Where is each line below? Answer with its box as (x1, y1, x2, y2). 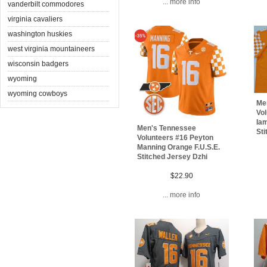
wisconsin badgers (8, 59, 69, 68)
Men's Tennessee (137, 124, 196, 133)
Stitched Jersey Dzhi (137, 153, 207, 162)
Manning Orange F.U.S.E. (137, 143, 220, 152)
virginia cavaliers (8, 14, 63, 23)
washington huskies (8, 29, 72, 38)
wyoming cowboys (8, 89, 67, 98)
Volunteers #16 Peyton (137, 133, 213, 142)
